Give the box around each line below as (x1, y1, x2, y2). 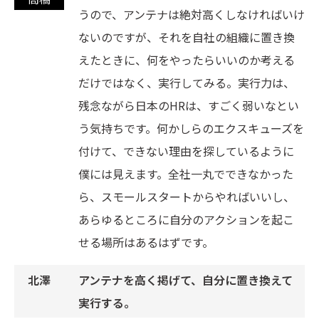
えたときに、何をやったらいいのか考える (78, 51, 295, 69)
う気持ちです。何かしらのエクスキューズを (78, 120, 304, 137)
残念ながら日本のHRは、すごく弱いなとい (78, 97, 299, 115)
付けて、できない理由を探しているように (78, 142, 294, 160)
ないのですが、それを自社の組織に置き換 (78, 28, 295, 46)
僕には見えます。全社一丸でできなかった (78, 165, 293, 183)
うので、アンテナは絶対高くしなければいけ (78, 6, 305, 23)
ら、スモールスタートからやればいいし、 (78, 188, 295, 206)
